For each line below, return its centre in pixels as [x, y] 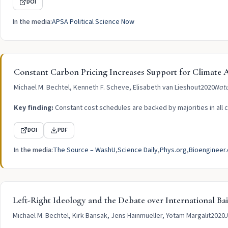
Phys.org [173, 150]
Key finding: [34, 108]
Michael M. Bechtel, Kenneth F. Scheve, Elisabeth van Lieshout [107, 88]
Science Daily [138, 150]
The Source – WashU [84, 150]
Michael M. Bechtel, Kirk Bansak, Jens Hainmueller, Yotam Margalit [112, 216]
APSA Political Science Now [93, 22]
